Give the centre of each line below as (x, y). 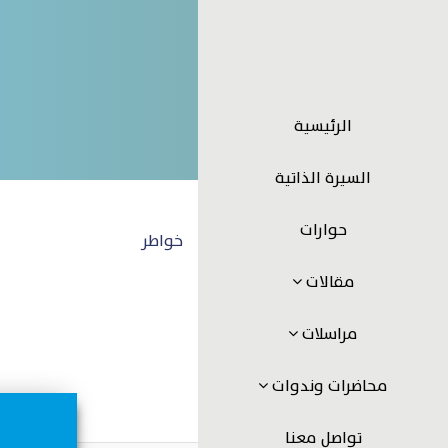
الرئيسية (323, 126)
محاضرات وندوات (328, 386)
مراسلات (328, 334)
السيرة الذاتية (323, 178)
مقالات (328, 282)
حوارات (323, 230)
